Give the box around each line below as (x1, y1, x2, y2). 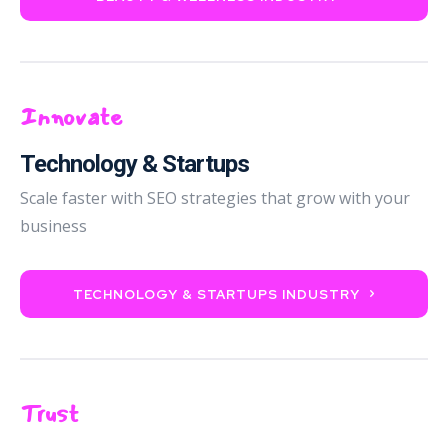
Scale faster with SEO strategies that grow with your (20, 186, 410, 209)
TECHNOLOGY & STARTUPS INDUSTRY (73, 285, 360, 303)
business (20, 214, 87, 237)
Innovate (20, 97, 123, 136)
